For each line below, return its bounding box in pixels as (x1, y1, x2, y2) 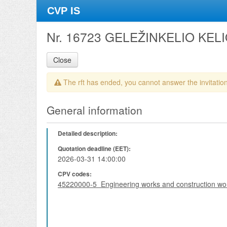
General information (47, 102, 142, 118)
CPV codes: (58, 169, 92, 178)
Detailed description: (58, 129, 118, 138)
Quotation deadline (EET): (58, 144, 131, 153)
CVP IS (47, 5, 80, 16)
